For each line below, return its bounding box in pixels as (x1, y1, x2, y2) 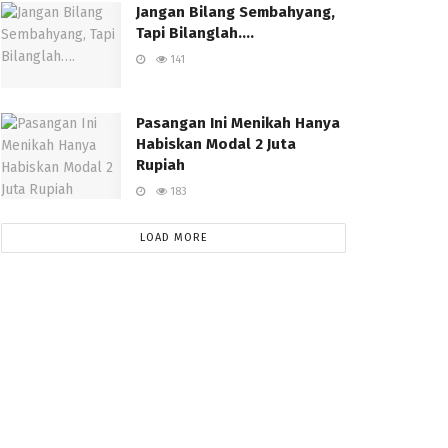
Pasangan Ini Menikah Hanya (136, 114, 340, 133)
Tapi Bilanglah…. (136, 24, 254, 43)
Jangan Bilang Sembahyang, (136, 3, 335, 22)
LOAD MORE (139, 231, 208, 245)
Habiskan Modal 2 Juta (136, 135, 296, 154)
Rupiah (136, 156, 185, 175)
